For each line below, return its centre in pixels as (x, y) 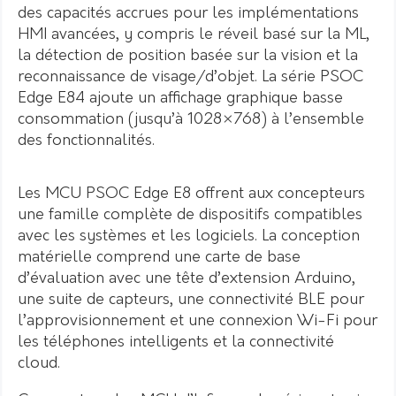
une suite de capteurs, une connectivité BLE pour (191, 300)
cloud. (39, 363)
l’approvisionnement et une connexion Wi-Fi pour (198, 321)
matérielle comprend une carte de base (159, 257)
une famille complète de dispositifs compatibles (190, 215)
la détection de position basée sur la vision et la (188, 56)
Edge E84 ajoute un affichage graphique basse (180, 98)
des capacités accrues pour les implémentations (188, 13)
